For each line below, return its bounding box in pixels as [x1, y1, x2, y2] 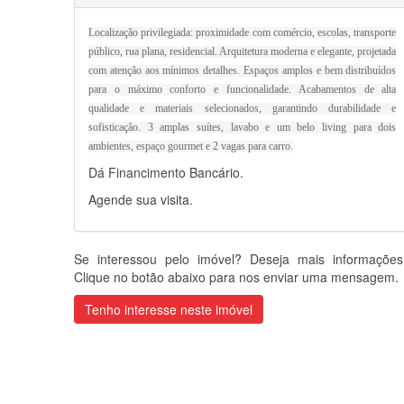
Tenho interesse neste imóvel [85, 299, 252, 318]
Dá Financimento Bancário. [88, 162, 243, 181]
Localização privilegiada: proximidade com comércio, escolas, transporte [88, 26, 397, 39]
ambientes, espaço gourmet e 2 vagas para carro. [88, 140, 293, 152]
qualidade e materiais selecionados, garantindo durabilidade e [88, 102, 397, 115]
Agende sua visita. [88, 189, 193, 208]
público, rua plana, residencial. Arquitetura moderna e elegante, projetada [88, 45, 397, 58]
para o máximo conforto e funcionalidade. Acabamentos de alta [88, 83, 397, 96]
